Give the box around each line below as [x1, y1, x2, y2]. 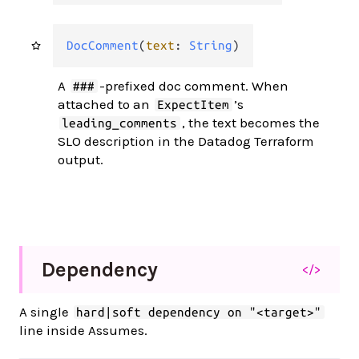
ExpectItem [157, 97, 230, 111]
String [188, 38, 232, 52]
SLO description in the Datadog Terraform [58, 132, 314, 149]
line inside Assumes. [19, 321, 147, 338]
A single [19, 303, 72, 320]
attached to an [58, 95, 153, 112]
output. [58, 151, 103, 167]
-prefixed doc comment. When [99, 77, 288, 94]
